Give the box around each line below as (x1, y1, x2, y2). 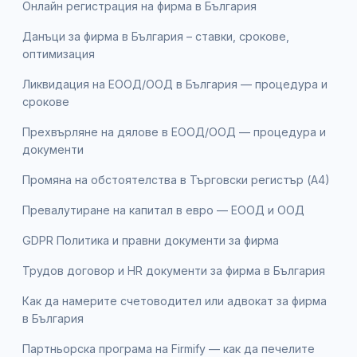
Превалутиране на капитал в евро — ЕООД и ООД (22, 202, 304, 217)
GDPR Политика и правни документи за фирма (22, 233, 279, 247)
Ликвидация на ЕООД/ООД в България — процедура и (22, 76, 328, 91)
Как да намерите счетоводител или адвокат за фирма (22, 293, 327, 308)
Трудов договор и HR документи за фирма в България (22, 263, 325, 277)
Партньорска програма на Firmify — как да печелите (22, 341, 315, 355)
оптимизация (22, 46, 95, 61)
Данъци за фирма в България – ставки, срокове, (22, 29, 289, 43)
